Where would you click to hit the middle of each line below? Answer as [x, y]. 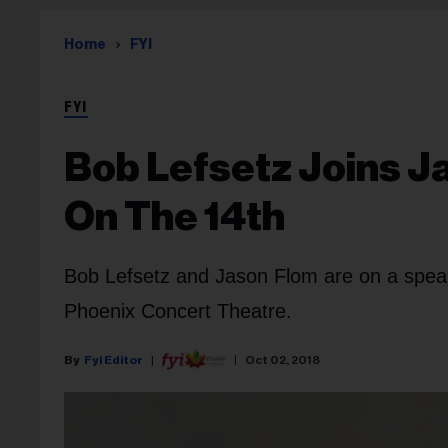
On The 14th [174, 217]
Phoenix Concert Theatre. [178, 311]
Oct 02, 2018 [282, 359]
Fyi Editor [113, 359]
